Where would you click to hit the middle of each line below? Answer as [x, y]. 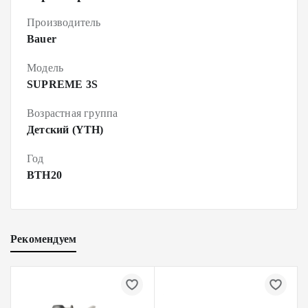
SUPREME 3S [62, 84]
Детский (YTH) [65, 130]
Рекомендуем [44, 239]
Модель [45, 68]
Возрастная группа [73, 113]
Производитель [64, 22]
